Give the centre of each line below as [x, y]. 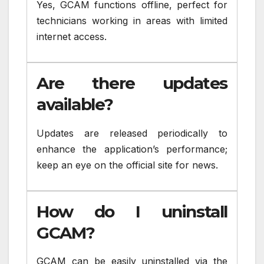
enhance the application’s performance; [132, 149]
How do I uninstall [132, 211]
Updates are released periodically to [132, 133]
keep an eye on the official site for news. [127, 165]
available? [75, 104]
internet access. [72, 37]
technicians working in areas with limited [132, 21]
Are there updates [132, 83]
